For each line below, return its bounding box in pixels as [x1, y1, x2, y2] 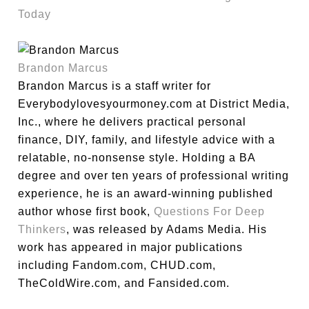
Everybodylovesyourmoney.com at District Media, [18, 98, 290, 110]
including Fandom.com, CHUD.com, [18, 259, 217, 271]
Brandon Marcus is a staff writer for [18, 80, 212, 92]
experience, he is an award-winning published [18, 188, 274, 199]
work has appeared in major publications [18, 241, 243, 253]
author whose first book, [18, 206, 154, 217]
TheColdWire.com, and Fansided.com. [18, 277, 230, 289]
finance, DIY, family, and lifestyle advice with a [18, 134, 276, 146]
